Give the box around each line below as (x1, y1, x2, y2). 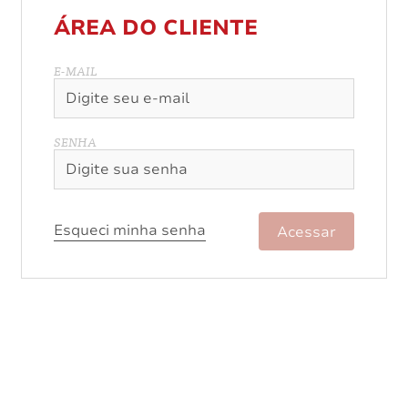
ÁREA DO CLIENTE (54, 13, 258, 42)
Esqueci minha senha (54, 219, 206, 240)
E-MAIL (54, 59, 97, 80)
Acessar (277, 221, 336, 242)
